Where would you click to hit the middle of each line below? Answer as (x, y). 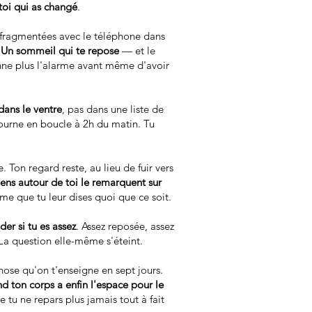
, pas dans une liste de (113, 109)
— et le (137, 50)
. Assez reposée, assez (125, 226)
